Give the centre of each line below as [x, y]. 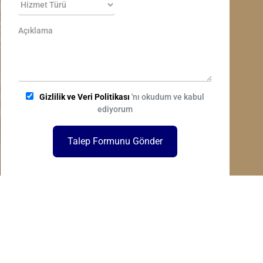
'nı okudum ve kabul [167, 97]
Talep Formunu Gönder [115, 141]
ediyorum [115, 109]
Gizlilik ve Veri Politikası [84, 97]
